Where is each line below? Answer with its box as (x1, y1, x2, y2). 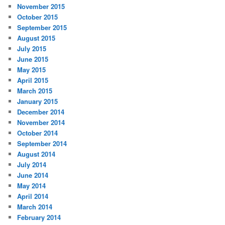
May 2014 (17, 180, 46, 190)
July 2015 (17, 43, 47, 53)
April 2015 (17, 75, 49, 85)
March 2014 (17, 201, 53, 211)
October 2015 (17, 12, 58, 22)
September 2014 (17, 138, 67, 148)
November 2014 (17, 117, 65, 127)
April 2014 (17, 191, 49, 201)
